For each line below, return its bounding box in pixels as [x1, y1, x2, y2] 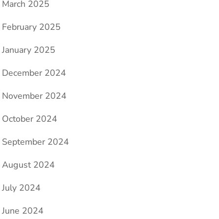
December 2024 [2, 67, 66, 79]
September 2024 [2, 136, 69, 148]
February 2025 [2, 21, 61, 33]
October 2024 [2, 113, 57, 125]
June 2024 [2, 205, 44, 217]
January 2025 [2, 44, 55, 56]
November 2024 [2, 90, 66, 102]
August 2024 [2, 159, 55, 171]
